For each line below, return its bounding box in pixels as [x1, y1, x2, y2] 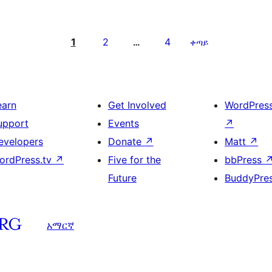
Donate [107, 135, 144, 148]
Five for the [107, 154, 161, 166]
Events [107, 117, 139, 129]
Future [107, 172, 137, 184]
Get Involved [107, 99, 166, 111]
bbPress [225, 154, 265, 166]
